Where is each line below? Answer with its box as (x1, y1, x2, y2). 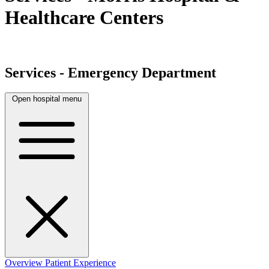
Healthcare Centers (5, 7, 163, 29)
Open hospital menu (12, 94, 82, 104)
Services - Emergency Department (5, 64, 216, 80)
